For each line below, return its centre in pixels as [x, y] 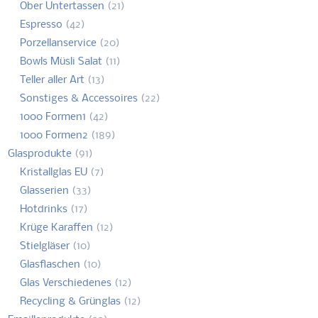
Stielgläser [44, 246]
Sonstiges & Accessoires [78, 98]
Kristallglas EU [53, 172]
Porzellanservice [58, 43]
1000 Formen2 [54, 135]
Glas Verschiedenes [65, 283]
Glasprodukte [40, 154]
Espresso [41, 24]
